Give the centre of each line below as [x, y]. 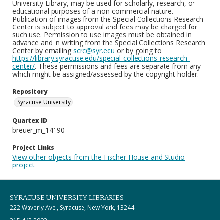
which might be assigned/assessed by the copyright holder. [106, 74]
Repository [30, 92]
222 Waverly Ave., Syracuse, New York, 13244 [72, 207]
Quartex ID [30, 121]
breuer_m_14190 [39, 130]
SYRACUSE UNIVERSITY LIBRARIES [67, 198]
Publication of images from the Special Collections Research [108, 19]
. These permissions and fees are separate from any [118, 66]
